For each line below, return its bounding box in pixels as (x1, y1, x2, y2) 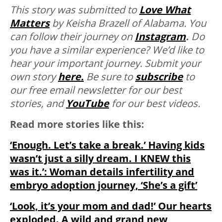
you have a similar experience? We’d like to (10, 43, 204, 56)
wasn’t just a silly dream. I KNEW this (10, 151, 191, 165)
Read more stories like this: (10, 117, 144, 131)
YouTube (66, 96, 109, 110)
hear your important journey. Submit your (10, 56, 201, 70)
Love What (139, 2, 191, 16)
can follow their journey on (10, 29, 135, 43)
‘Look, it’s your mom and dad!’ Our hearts (10, 199, 212, 213)
